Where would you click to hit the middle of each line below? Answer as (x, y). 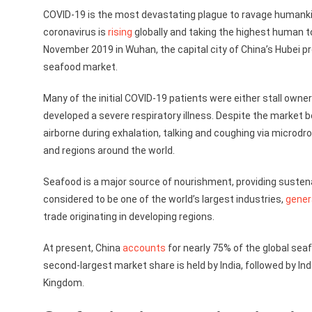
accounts (144, 248)
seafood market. (81, 67)
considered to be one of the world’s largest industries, (164, 199)
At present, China (83, 248)
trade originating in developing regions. (129, 217)
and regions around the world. (110, 150)
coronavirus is (76, 32)
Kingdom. (65, 283)
